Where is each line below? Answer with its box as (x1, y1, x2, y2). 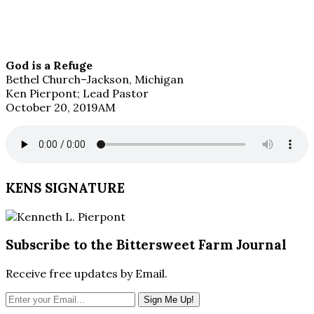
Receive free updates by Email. (6, 266, 168, 280)
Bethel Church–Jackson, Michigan (6, 72, 184, 87)
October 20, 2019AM (6, 100, 116, 115)
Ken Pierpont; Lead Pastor (6, 86, 149, 101)
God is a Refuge (6, 58, 93, 73)
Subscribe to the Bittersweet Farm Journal (6, 236, 287, 254)
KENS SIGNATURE (6, 179, 125, 196)
